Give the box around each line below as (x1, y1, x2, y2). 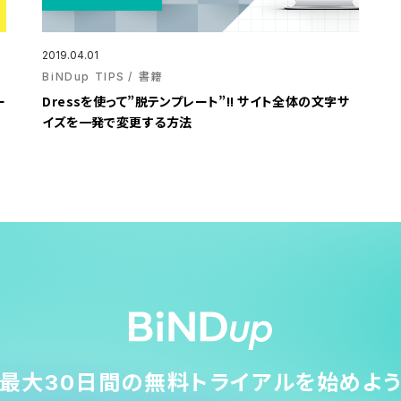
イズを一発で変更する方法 (42, 113, 192, 132)
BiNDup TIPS (42, 70, 125, 84)
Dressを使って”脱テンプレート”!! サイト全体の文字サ (42, 92, 349, 111)
